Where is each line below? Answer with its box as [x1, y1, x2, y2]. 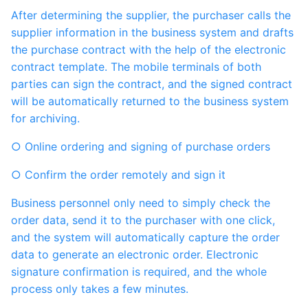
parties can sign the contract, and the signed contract [11, 77, 292, 91]
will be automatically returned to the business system [11, 94, 289, 109]
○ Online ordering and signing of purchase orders [21, 140, 270, 154]
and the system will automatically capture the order [11, 230, 280, 245]
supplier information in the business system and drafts [11, 25, 294, 40]
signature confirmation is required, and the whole [11, 265, 267, 279]
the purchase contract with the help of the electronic [11, 43, 286, 57]
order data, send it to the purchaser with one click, [11, 213, 275, 228]
